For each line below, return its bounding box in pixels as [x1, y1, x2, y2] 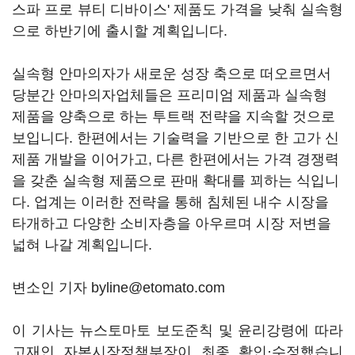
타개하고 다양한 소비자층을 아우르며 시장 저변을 [12, 216, 331, 231]
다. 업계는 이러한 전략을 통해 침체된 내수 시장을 [12, 194, 329, 210]
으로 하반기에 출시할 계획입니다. [12, 23, 227, 39]
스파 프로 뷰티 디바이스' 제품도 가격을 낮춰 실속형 [12, 2, 343, 17]
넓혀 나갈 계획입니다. [12, 237, 152, 253]
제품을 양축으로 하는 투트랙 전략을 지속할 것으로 [12, 109, 335, 124]
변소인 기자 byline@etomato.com [12, 280, 225, 296]
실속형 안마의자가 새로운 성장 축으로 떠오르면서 [12, 66, 331, 82]
